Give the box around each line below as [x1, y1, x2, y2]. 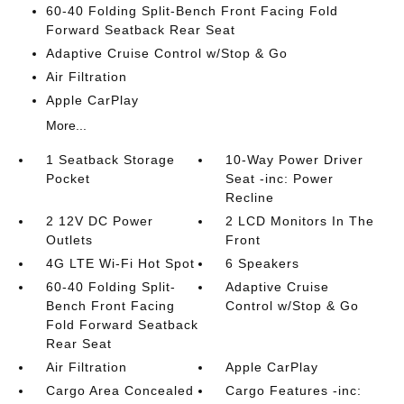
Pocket [45, 171, 90, 186]
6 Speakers [225, 256, 300, 271]
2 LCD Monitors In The [225, 214, 375, 228]
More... [45, 118, 87, 133]
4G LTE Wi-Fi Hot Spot [45, 256, 195, 271]
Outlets [45, 233, 93, 247]
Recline [225, 190, 275, 205]
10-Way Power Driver [225, 152, 364, 167]
